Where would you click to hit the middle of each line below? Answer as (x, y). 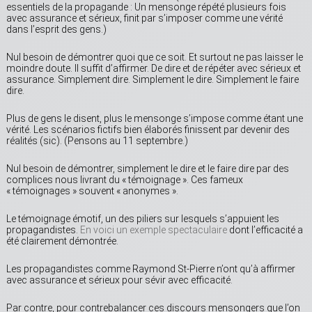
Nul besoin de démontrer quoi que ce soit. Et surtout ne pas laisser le (155, 57)
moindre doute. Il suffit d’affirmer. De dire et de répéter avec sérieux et (154, 69)
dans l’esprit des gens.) (56, 30)
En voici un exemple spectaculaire (154, 230)
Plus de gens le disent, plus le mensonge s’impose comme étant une (155, 119)
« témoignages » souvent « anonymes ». (92, 191)
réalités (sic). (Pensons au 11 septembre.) (97, 141)
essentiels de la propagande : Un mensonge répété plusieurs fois (146, 7)
